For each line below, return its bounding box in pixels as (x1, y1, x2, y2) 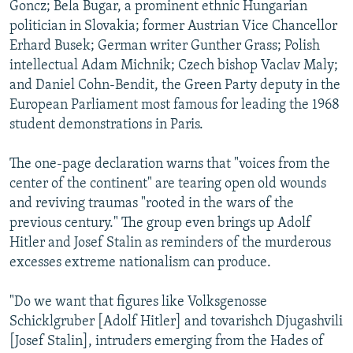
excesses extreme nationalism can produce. (9, 255, 271, 270)
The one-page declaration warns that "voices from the (9, 156, 330, 172)
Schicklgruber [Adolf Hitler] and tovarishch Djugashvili (9, 314, 343, 329)
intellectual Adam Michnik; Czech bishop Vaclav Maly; (9, 58, 338, 73)
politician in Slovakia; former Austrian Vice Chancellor (9, 18, 337, 34)
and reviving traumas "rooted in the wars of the (9, 195, 294, 211)
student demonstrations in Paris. (9, 117, 203, 132)
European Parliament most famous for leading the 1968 (9, 97, 340, 113)
